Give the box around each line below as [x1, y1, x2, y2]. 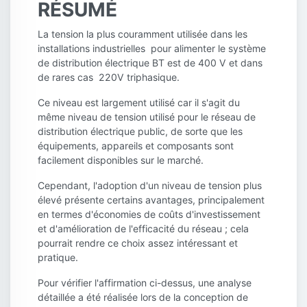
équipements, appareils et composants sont [38, 140, 234, 152]
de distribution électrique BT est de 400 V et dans [38, 57, 262, 69]
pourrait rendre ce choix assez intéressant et [38, 237, 238, 249]
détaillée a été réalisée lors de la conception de [38, 291, 248, 304]
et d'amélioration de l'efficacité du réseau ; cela [38, 223, 249, 235]
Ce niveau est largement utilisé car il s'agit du [38, 97, 240, 109]
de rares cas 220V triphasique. [38, 71, 180, 84]
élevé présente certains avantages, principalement [38, 194, 265, 206]
